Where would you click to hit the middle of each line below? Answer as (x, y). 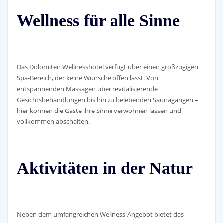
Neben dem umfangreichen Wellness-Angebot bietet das (100, 214)
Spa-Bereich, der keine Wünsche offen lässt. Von (87, 77)
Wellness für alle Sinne (98, 20)
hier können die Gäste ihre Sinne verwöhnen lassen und (99, 110)
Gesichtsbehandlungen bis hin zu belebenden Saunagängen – (107, 99)
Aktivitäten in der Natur (105, 168)
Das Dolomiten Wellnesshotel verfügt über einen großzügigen (107, 66)
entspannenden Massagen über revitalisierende (87, 88)
